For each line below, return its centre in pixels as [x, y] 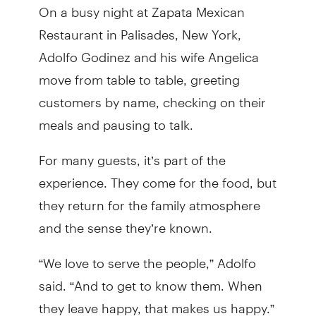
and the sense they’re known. [125, 221]
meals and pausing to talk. [116, 119]
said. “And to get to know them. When [150, 279]
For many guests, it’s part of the [132, 154]
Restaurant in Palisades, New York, [140, 28]
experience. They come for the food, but [157, 176]
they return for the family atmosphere [149, 199]
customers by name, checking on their [152, 96]
